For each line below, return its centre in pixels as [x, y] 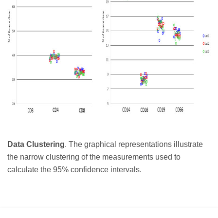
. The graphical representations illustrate [134, 145]
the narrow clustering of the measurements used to [94, 157]
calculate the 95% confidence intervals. [74, 170]
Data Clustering [36, 145]
